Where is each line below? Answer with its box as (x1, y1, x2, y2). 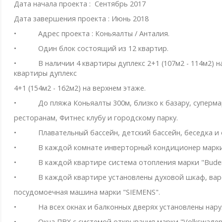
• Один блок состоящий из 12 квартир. (13, 44, 168, 54)
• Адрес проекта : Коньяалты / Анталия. (13, 29, 169, 39)
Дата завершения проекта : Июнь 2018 (13, 14, 149, 24)
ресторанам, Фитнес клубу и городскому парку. (13, 113, 178, 123)
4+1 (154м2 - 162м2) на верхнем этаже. (13, 83, 146, 93)
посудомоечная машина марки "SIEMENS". (13, 187, 160, 197)
